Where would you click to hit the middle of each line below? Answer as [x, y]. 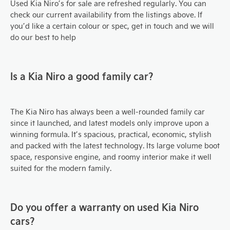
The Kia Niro [33, 111]
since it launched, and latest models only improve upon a [110, 123]
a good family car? [111, 75]
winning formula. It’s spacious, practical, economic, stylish [111, 134]
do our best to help [43, 37]
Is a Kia [28, 75]
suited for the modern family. [61, 168]
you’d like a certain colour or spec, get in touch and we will [112, 26]
